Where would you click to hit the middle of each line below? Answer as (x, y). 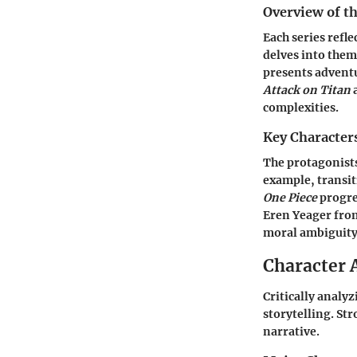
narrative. (291, 331)
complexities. (301, 108)
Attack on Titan (307, 90)
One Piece (290, 198)
